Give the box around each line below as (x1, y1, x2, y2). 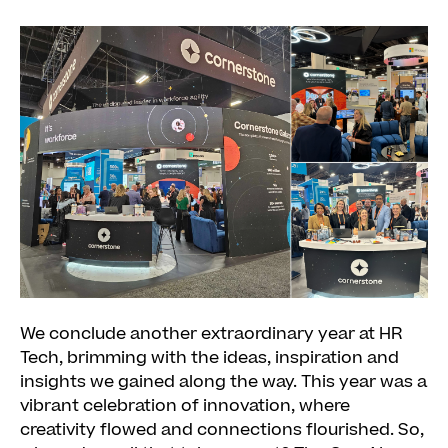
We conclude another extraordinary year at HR (20, 322, 402, 347)
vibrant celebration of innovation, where (20, 394, 350, 419)
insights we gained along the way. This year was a (20, 370, 427, 395)
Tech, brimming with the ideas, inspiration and (20, 346, 399, 371)
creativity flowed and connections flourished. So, (20, 418, 424, 443)
